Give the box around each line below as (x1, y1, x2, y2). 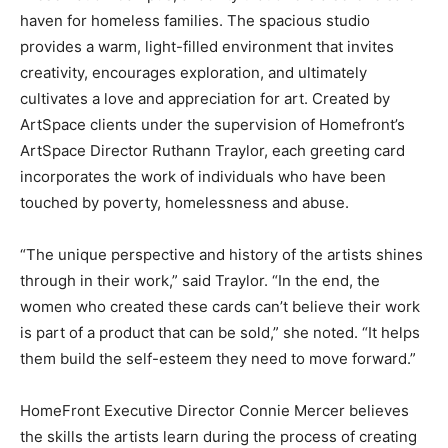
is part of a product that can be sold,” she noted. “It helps (20, 322, 420, 342)
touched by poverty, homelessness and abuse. (20, 192, 349, 212)
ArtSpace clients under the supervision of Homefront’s (20, 114, 405, 134)
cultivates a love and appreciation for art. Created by (20, 88, 390, 108)
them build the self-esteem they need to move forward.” (20, 348, 416, 368)
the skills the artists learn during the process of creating (20, 426, 417, 446)
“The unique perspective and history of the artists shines (20, 244, 423, 264)
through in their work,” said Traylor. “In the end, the (20, 270, 380, 290)
